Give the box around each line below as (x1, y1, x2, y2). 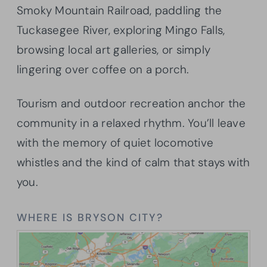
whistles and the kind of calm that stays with (17, 155, 250, 170)
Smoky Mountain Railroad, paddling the (17, 3, 222, 18)
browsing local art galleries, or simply (17, 42, 210, 58)
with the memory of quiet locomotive (17, 135, 214, 151)
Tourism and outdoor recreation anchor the (17, 96, 246, 111)
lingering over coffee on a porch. (17, 62, 190, 77)
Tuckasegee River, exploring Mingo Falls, (17, 23, 225, 38)
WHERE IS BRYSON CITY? (17, 211, 163, 225)
